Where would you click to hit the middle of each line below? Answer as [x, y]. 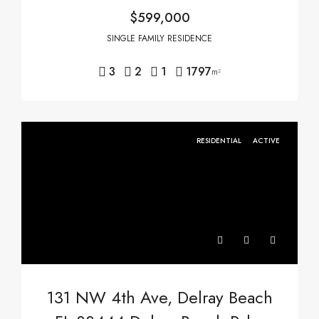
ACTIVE [266, 141]
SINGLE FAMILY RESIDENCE [159, 38]
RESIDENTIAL [220, 141]
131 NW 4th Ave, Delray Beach [159, 297]
